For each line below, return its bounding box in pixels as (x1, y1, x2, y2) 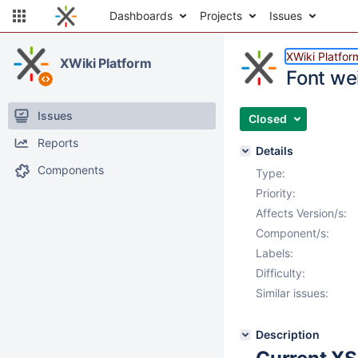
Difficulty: (256, 266, 305, 280)
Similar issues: (256, 286, 328, 300)
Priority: (256, 186, 296, 200)
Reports (38, 136, 78, 149)
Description (256, 328, 320, 341)
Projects (200, 9, 242, 22)
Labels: (256, 246, 293, 260)
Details (256, 144, 293, 157)
